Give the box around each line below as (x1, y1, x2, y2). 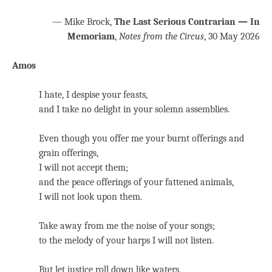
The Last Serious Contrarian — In (114, 16, 260, 28)
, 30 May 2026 (204, 31, 260, 42)
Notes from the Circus (119, 31, 204, 42)
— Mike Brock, (52, 16, 114, 28)
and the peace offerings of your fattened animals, (39, 177, 234, 188)
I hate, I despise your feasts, (39, 89, 148, 101)
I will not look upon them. (39, 191, 142, 203)
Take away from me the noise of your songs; (39, 220, 215, 232)
